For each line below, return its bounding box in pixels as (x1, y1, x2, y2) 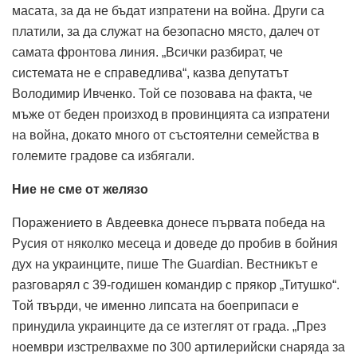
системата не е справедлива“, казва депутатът (12, 65, 288, 80)
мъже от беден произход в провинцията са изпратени (12, 107, 330, 121)
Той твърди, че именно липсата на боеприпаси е (12, 298, 299, 312)
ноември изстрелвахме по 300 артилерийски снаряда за (12, 339, 345, 354)
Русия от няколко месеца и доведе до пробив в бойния (12, 236, 338, 250)
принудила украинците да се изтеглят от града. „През (12, 319, 326, 333)
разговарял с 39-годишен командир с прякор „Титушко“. (12, 277, 339, 292)
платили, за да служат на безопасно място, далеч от (12, 24, 320, 38)
